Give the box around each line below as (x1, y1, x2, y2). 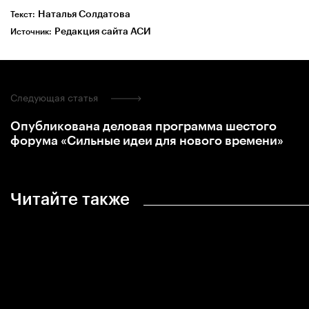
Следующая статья (10, 88, 101, 104)
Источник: (10, 26, 52, 37)
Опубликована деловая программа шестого (10, 118, 277, 134)
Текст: (10, 9, 35, 19)
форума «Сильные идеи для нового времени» (10, 132, 283, 148)
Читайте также (10, 188, 130, 209)
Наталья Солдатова (38, 8, 130, 20)
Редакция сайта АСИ (54, 25, 151, 37)
